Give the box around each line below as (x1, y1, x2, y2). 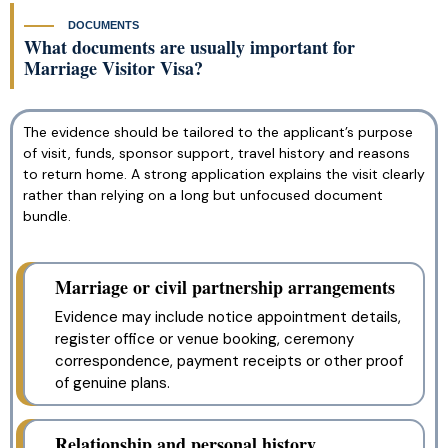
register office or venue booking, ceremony (55, 328, 354, 349)
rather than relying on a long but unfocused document (23, 186, 383, 205)
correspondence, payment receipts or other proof (55, 350, 403, 371)
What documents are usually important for (24, 34, 355, 61)
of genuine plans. (55, 372, 170, 393)
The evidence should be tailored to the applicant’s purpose (23, 123, 413, 142)
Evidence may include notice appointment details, (55, 306, 401, 327)
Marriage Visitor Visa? (24, 55, 203, 82)
